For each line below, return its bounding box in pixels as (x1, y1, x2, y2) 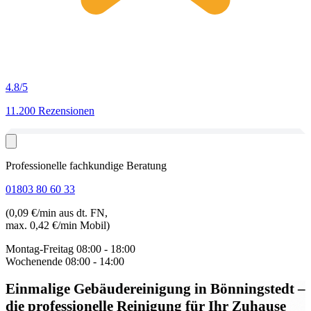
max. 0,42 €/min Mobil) (6, 219, 110, 231)
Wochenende (6, 255, 62, 267)
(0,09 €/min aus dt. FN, (6, 207, 108, 219)
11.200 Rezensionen (6, 105, 94, 117)
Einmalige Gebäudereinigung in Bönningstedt (6, 280, 298, 297)
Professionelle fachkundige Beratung (6, 160, 167, 171)
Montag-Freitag (6, 243, 74, 255)
